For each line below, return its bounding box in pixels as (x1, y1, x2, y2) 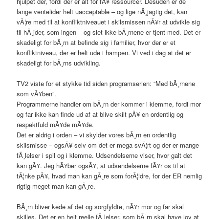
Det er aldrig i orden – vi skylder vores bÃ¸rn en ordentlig (17, 130, 176, 140)
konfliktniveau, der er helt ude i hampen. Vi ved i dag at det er (17, 48, 192, 58)
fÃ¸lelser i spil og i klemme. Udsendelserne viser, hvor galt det (17, 151, 193, 160)
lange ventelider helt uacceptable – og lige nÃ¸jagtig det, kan (17, 7, 188, 17)
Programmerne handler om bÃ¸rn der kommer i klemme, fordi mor (17, 99, 201, 109)
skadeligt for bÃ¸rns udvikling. (17, 58, 101, 68)
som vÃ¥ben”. (17, 89, 57, 99)
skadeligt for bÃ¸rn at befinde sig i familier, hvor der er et (17, 38, 176, 47)
